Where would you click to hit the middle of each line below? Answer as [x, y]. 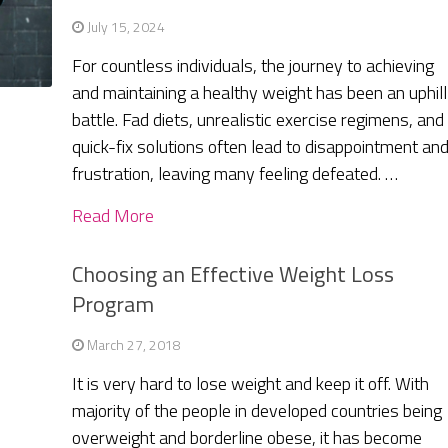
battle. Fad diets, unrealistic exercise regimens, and [258, 120]
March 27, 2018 [134, 345]
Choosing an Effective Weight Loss [233, 274]
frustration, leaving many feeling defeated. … [235, 174]
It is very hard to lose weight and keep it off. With [251, 384]
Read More [113, 216]
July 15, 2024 [126, 27]
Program [113, 304]
